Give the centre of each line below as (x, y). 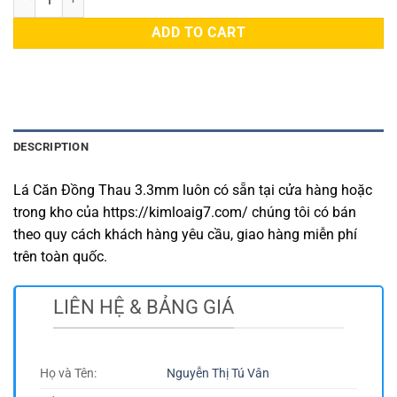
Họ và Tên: (68, 374)
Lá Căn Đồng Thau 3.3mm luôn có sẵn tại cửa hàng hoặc (193, 190)
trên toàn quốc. (60, 256)
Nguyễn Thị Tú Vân (218, 374)
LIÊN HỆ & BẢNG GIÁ (144, 307)
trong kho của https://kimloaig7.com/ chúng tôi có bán (185, 212)
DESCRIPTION (51, 146)
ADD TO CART (198, 33)
